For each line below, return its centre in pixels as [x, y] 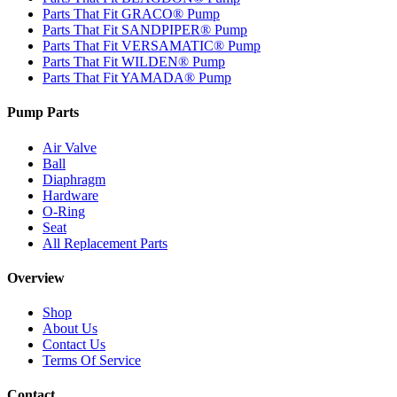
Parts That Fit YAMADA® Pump [137, 78]
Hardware [70, 195]
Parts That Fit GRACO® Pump [131, 14]
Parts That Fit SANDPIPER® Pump [145, 30]
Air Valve [70, 147]
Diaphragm [74, 179]
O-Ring [64, 211]
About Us [70, 329]
